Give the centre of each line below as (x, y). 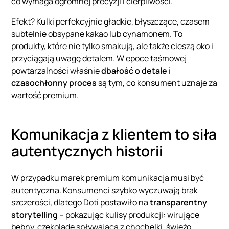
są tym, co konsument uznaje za (157, 83)
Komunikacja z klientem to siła (114, 134)
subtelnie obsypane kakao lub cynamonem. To (97, 34)
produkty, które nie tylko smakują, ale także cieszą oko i (112, 46)
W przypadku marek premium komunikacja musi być (108, 178)
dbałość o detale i (136, 71)
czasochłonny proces (54, 83)
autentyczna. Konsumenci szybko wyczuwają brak (105, 190)
